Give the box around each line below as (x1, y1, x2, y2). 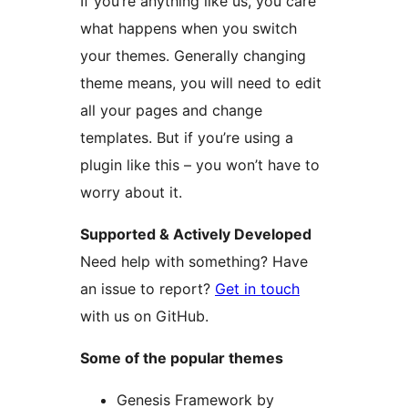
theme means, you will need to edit (80, 74, 321, 93)
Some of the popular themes (80, 349, 283, 368)
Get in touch (215, 280, 300, 299)
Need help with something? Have (80, 252, 308, 271)
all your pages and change (80, 101, 262, 120)
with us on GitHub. (80, 307, 209, 326)
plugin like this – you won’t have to (80, 156, 320, 175)
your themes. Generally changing (80, 46, 306, 66)
